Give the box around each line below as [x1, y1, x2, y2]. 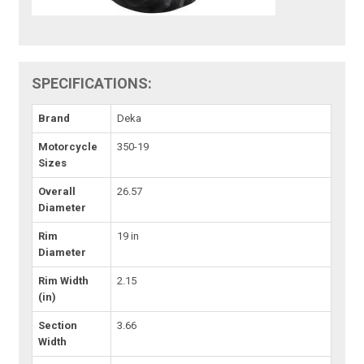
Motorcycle [38, 141, 98, 154]
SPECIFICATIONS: [32, 75, 153, 93]
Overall [38, 185, 76, 198]
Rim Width [38, 275, 89, 288]
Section [38, 319, 78, 332]
